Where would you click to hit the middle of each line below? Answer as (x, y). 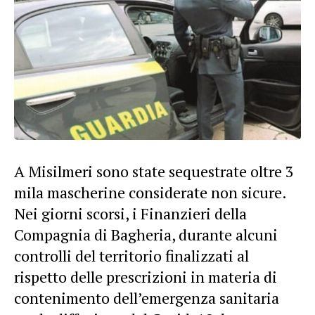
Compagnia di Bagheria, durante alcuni (146, 234)
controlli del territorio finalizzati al (131, 255)
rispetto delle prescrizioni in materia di (146, 276)
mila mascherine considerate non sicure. (150, 192)
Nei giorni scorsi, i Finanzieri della (130, 213)
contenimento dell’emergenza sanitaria (147, 297)
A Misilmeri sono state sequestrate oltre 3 (154, 171)
